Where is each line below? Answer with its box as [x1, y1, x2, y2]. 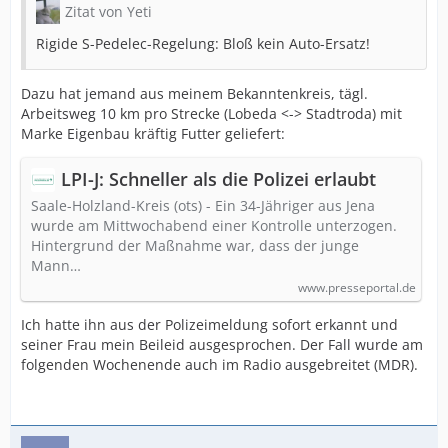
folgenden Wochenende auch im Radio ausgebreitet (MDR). [21, 355, 418, 374]
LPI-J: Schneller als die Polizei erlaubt [61, 167, 376, 191]
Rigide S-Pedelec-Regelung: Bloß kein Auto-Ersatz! [36, 34, 370, 53]
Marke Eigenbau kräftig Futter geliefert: [21, 124, 285, 143]
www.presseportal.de [298, 279, 416, 296]
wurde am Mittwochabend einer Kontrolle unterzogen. [31, 216, 397, 235]
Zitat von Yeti [65, 2, 152, 21]
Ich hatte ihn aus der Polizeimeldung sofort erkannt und [21, 315, 398, 334]
